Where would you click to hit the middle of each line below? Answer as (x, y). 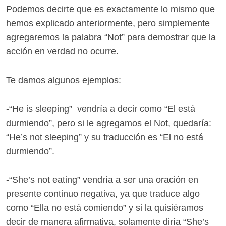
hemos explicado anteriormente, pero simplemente (108, 23)
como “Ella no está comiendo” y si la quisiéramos (105, 208)
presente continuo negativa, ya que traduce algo (103, 194)
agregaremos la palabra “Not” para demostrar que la (111, 37)
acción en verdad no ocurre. (62, 51)
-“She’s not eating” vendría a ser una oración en (102, 180)
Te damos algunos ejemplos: (64, 80)
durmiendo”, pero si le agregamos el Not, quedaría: (109, 123)
